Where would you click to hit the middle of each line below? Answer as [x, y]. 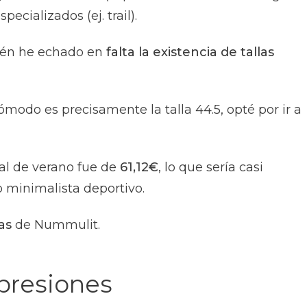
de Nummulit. [56, 225]
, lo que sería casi [211, 168]
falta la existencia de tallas [190, 52]
